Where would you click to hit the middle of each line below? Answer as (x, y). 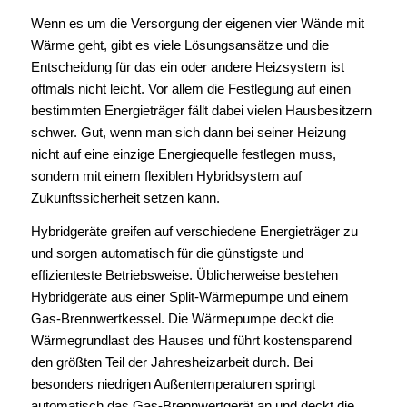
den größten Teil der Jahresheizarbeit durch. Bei (171, 362)
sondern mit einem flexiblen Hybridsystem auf (166, 176)
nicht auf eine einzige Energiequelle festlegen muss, (183, 154)
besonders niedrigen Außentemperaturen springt (173, 384)
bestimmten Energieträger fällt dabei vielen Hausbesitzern (201, 111)
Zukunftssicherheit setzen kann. (125, 198)
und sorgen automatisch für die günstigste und (167, 253)
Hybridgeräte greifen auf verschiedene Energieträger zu (194, 232)
